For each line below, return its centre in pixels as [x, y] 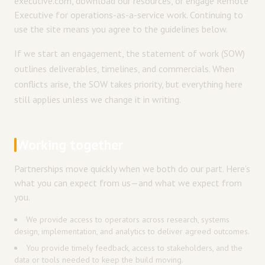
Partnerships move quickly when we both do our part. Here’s [132, 169]
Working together [70, 145]
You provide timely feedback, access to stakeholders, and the [134, 248]
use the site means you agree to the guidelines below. [121, 29]
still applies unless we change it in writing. [98, 99]
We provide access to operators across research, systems [128, 219]
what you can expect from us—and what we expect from [128, 183]
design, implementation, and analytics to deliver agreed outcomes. [132, 231]
